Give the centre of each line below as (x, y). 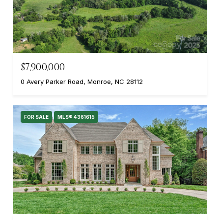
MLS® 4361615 (76, 117)
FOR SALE (36, 117)
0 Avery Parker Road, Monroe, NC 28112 (82, 81)
